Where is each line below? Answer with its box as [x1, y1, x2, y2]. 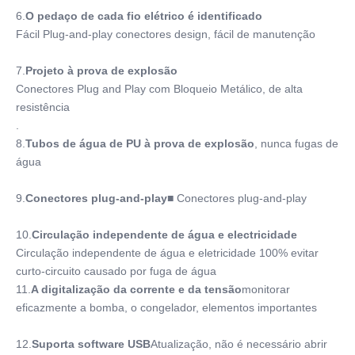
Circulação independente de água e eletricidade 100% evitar [16, 246, 319, 259]
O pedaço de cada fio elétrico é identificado [25, 9, 262, 22]
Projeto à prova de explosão [25, 63, 177, 77]
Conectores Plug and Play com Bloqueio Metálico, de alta [16, 82, 303, 95]
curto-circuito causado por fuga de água [16, 264, 216, 277]
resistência [16, 100, 70, 113]
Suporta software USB [32, 337, 151, 350]
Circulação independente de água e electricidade [32, 227, 297, 241]
